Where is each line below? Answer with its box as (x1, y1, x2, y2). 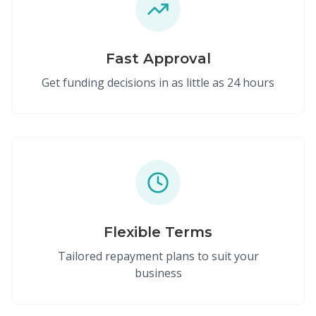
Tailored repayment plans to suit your (57, 248, 259, 264)
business (134, 265, 182, 281)
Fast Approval (105, 50, 211, 67)
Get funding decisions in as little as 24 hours (42, 75, 274, 90)
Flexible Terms (104, 224, 212, 241)
